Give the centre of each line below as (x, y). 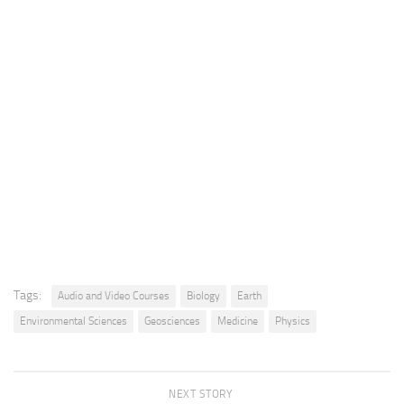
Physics (293, 321)
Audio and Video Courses (114, 296)
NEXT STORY (202, 395)
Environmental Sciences (73, 321)
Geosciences (172, 321)
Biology (203, 296)
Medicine (238, 321)
